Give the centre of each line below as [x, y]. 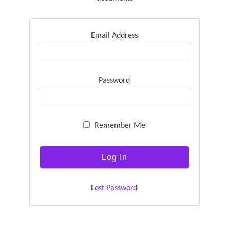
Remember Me [119, 126]
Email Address [114, 36]
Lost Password [114, 188]
